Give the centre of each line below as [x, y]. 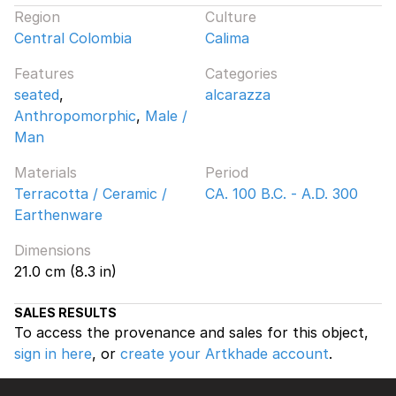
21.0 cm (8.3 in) [65, 271]
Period [227, 172]
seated [37, 94]
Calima [227, 38]
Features [44, 73]
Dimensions [53, 250]
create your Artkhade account [225, 353]
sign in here [53, 353]
